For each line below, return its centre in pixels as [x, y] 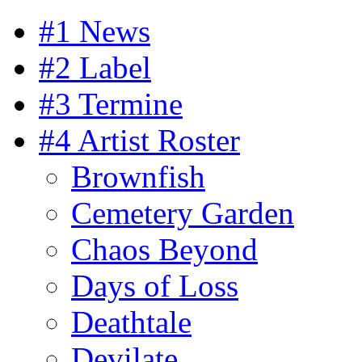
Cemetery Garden [183, 213]
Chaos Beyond [164, 249]
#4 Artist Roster [139, 140]
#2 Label [95, 67]
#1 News [95, 31]
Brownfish [138, 177]
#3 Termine [111, 104]
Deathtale [131, 322]
